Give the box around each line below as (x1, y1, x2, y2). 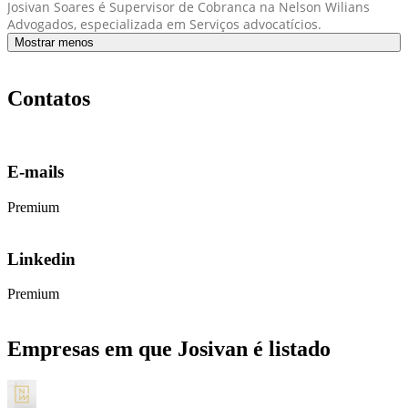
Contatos (7, 86, 90, 110)
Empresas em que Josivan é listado (7, 337, 331, 362)
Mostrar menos (15, 35, 94, 49)
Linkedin (7, 249, 76, 269)
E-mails (7, 162, 64, 182)
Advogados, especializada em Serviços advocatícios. (7, 15, 321, 33)
